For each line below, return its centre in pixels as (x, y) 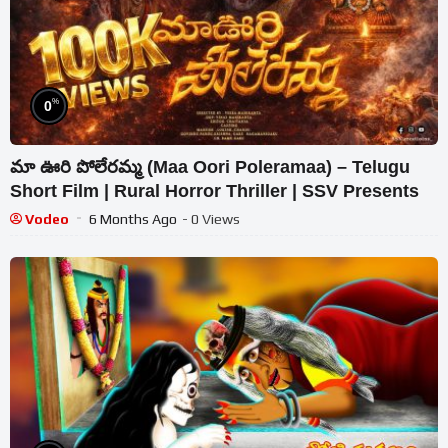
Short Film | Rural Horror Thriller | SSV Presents (214, 190)
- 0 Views (211, 218)
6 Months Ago (133, 218)
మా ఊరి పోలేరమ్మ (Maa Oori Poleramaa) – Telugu (210, 166)
